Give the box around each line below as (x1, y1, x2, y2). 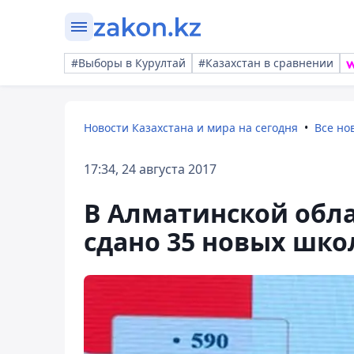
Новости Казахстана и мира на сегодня (84, 120, 298, 135)
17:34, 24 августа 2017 (84, 160, 217, 178)
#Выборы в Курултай (71, 55, 186, 70)
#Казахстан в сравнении (198, 55, 333, 70)
